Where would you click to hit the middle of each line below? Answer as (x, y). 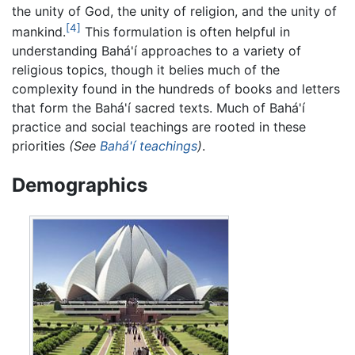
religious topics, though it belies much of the (146, 69)
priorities (40, 145)
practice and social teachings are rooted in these (159, 126)
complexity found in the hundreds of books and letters (176, 88)
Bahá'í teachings (149, 145)
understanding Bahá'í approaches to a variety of (157, 50)
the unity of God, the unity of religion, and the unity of (174, 11)
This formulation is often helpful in (185, 31)
